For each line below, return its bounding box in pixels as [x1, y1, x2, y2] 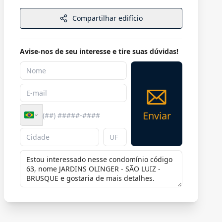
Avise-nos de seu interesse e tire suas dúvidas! [20, 47, 178, 56]
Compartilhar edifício [72, 13, 143, 23]
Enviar [142, 109, 171, 122]
